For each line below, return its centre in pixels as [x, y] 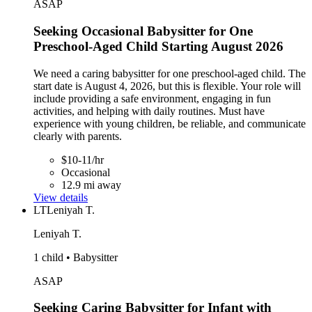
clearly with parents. [78, 136]
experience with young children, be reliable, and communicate [170, 123]
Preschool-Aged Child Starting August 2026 [158, 46]
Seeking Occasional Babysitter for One [143, 31]
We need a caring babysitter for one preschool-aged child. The [170, 73]
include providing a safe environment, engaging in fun [152, 98]
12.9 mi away [91, 185]
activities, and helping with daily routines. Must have [149, 111]
